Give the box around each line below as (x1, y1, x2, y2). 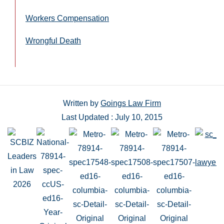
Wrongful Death (25, 36, 81, 45)
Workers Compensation (25, 14, 109, 22)
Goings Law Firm (100, 99, 161, 107)
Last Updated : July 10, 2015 (61, 113, 162, 121)
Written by (63, 99, 100, 107)
